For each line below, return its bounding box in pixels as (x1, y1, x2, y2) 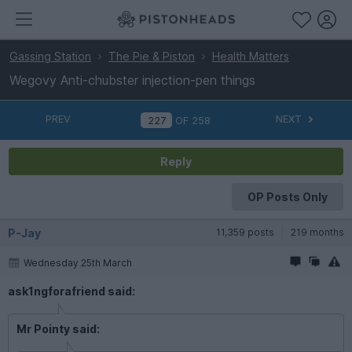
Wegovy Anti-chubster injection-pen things (9, 72, 255, 88)
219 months (291, 225, 344, 238)
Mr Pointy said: (16, 321, 100, 335)
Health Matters (212, 49, 289, 63)
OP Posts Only (247, 189, 328, 203)
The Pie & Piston (108, 49, 195, 63)
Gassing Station (9, 49, 91, 63)
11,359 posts (216, 225, 274, 238)
